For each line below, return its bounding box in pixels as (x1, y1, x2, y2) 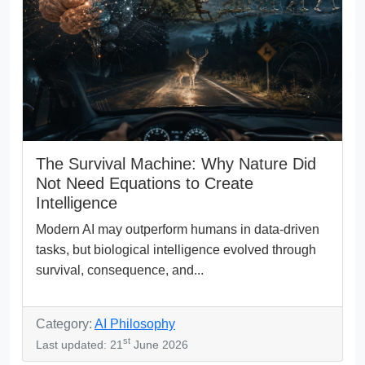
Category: (36, 316, 95, 331)
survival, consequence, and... (36, 262, 204, 277)
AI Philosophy (95, 316, 175, 331)
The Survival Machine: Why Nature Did (36, 154, 316, 173)
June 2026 (130, 337, 188, 351)
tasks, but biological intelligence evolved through (36, 242, 316, 257)
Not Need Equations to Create (36, 174, 253, 192)
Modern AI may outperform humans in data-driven (36, 222, 319, 236)
